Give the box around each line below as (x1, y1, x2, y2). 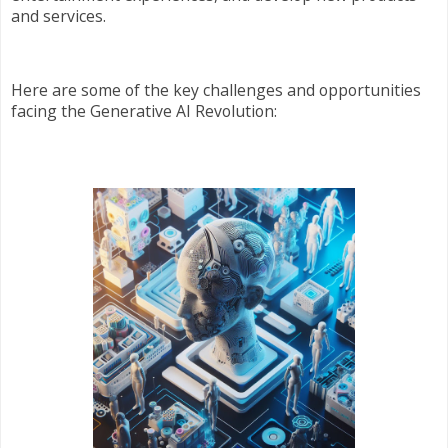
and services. (11, 5, 106, 28)
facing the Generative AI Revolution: (11, 100, 277, 122)
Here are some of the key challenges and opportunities (11, 79, 421, 101)
